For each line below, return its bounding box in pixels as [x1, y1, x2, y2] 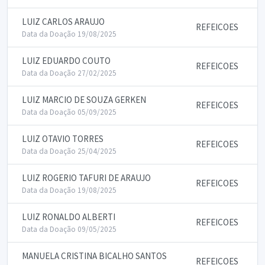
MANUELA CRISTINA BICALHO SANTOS [22, 250, 167, 261]
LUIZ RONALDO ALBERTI [22, 211, 115, 222]
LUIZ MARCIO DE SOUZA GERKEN [22, 94, 146, 105]
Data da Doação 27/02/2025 [22, 68, 117, 78]
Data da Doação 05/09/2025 [22, 107, 117, 117]
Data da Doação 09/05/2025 [22, 224, 117, 234]
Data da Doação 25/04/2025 [22, 146, 117, 156]
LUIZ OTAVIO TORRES [22, 133, 104, 144]
